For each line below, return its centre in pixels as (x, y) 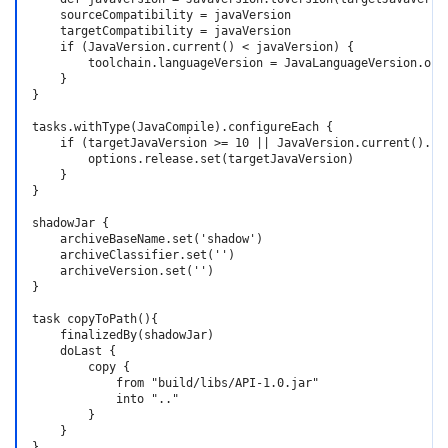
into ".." (105, 399)
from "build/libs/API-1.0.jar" (175, 383)
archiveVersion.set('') (123, 271)
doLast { (74, 351)
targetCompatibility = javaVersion (161, 31)
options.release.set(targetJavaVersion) (193, 159)
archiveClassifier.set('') (133, 255)
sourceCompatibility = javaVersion (161, 15)
